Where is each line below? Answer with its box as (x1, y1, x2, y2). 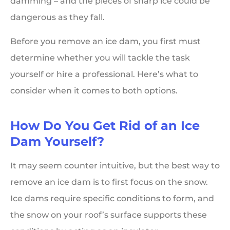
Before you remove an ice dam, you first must (10, 36, 201, 46)
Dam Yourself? (10, 133, 104, 149)
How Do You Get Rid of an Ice (10, 118, 200, 133)
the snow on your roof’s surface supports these (10, 209, 207, 220)
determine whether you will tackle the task (10, 52, 190, 63)
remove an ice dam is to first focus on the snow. (10, 177, 208, 187)
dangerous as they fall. (10, 12, 105, 23)
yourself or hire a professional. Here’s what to (10, 69, 198, 79)
